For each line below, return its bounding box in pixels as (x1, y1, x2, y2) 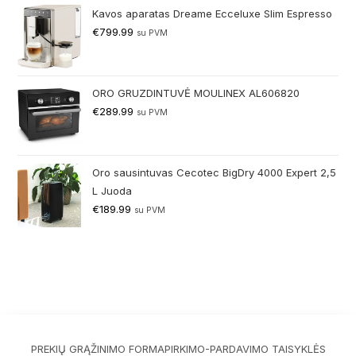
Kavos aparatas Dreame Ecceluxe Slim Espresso (92, 7, 333, 21)
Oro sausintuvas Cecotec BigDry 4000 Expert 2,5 (92, 166, 337, 180)
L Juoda (92, 184, 133, 198)
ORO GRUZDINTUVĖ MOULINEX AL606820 (92, 87, 300, 100)
